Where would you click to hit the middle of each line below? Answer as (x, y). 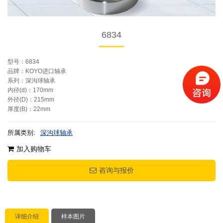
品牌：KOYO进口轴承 (37, 71)
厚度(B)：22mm (29, 109)
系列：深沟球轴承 (31, 81)
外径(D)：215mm (31, 100)
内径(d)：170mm (30, 90)
